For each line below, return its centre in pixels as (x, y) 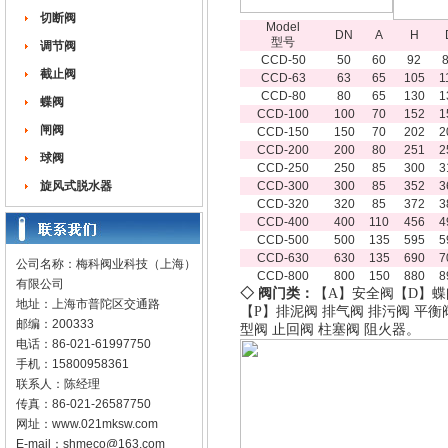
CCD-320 (283, 204)
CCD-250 (283, 168)
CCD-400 (283, 222)
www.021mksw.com (104, 424)
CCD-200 (283, 150)
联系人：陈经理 (57, 384)
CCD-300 (283, 186)
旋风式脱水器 (75, 186)
